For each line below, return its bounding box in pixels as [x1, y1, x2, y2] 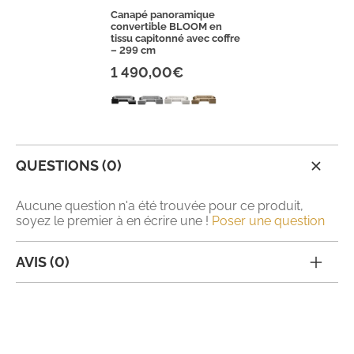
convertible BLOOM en [111, 20, 223, 32]
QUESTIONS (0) [16, 157, 122, 175]
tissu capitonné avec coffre [111, 32, 241, 44]
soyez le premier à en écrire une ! [16, 213, 212, 229]
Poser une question [212, 213, 325, 229]
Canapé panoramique [111, 8, 216, 21]
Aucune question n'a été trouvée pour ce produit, [16, 198, 303, 214]
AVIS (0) [16, 254, 70, 271]
